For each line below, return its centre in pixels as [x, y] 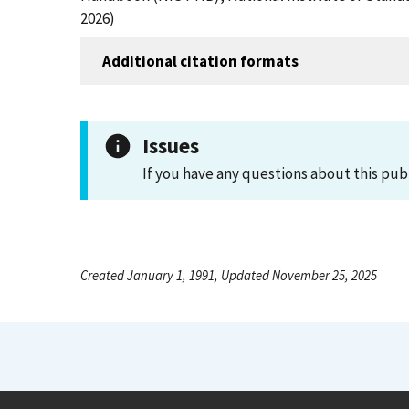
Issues [171, 146]
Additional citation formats [200, 61]
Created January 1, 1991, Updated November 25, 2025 [229, 275]
